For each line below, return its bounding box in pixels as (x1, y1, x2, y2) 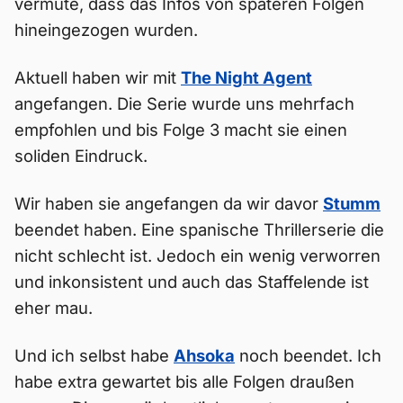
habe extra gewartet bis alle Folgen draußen (14, 372, 354, 391)
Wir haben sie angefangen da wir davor (14, 193, 323, 213)
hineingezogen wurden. (14, 20, 198, 40)
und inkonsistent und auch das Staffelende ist (14, 272, 369, 291)
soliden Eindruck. (14, 146, 148, 166)
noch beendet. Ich (235, 345, 381, 365)
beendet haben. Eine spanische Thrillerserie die (14, 219, 384, 239)
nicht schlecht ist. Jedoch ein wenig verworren (14, 246, 381, 265)
